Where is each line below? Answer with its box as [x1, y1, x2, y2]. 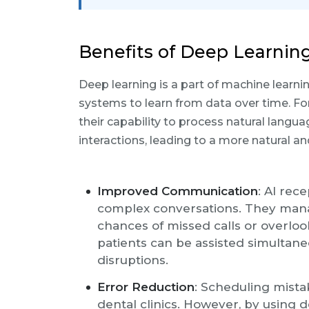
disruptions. [97, 253, 168, 267]
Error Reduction [97, 280, 195, 294]
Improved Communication [97, 184, 258, 198]
